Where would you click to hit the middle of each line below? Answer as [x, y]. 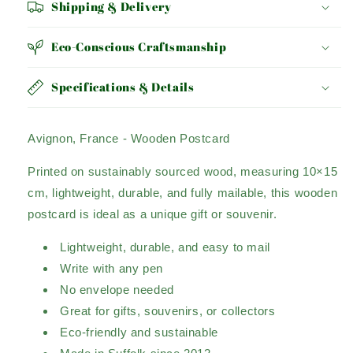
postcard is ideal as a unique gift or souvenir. [152, 214]
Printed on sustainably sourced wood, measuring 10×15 [183, 172]
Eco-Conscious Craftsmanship [139, 47]
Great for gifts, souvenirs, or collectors [168, 311]
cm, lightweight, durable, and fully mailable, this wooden [183, 193]
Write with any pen [111, 269]
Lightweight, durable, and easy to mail [165, 247]
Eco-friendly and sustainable [139, 333]
